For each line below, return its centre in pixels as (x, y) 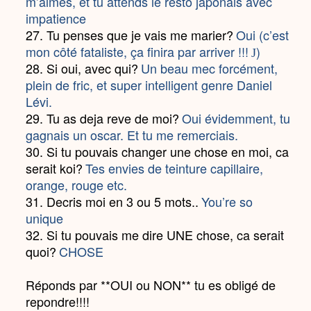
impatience (56, 18)
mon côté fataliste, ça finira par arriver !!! (137, 51)
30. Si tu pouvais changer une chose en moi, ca (158, 151)
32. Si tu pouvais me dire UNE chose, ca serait (155, 235)
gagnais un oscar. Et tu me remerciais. (132, 135)
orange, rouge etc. (77, 185)
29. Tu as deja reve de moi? (103, 118)
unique (45, 218)
